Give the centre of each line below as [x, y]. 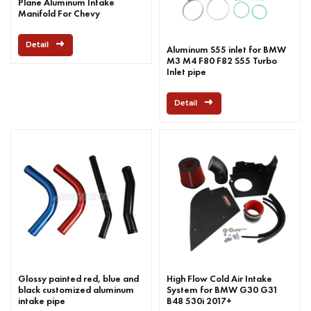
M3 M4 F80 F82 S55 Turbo [222, 60]
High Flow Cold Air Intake [219, 279]
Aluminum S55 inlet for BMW [226, 49]
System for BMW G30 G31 [222, 290]
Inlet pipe [186, 72]
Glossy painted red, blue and [78, 279]
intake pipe [42, 301]
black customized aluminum [76, 290]
